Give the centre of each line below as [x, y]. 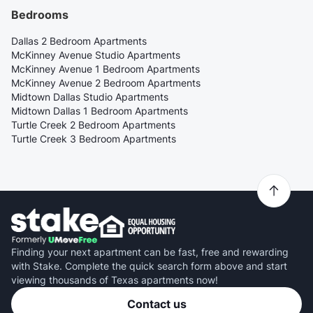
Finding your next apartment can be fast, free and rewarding [150, 252]
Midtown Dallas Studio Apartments [90, 97]
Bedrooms [40, 15]
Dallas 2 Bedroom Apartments [79, 41]
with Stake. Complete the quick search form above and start [149, 265]
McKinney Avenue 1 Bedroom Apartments [105, 69]
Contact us [156, 304]
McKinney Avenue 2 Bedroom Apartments [106, 83]
